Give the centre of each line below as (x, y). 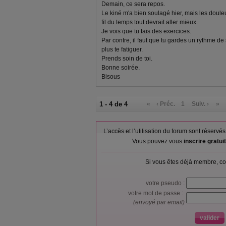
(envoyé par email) (160, 202)
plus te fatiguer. (122, 49)
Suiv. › (201, 104)
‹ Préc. (166, 104)
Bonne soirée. (121, 68)
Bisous (111, 77)
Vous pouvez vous (158, 141)
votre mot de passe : (157, 193)
